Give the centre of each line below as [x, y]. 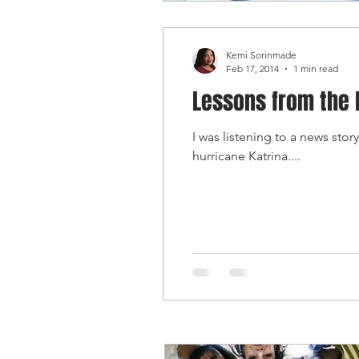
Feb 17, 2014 [252, 69]
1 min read [316, 69]
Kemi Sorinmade [261, 55]
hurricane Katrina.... [246, 156]
